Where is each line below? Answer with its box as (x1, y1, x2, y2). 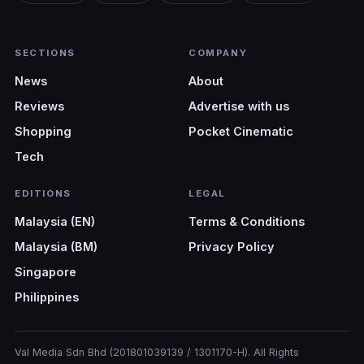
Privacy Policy (188, 239, 275, 253)
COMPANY (188, 46, 248, 58)
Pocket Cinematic (188, 123, 293, 138)
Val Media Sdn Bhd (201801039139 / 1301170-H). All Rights (15, 345, 299, 358)
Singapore (15, 264, 76, 279)
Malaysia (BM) (15, 239, 97, 253)
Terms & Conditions (188, 214, 305, 228)
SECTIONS (15, 46, 76, 58)
